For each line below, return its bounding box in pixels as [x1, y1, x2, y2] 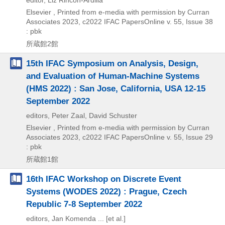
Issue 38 [184, 18, 213, 26]
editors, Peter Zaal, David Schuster [26, 111, 137, 120]
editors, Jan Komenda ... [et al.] [26, 214, 126, 223]
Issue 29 [184, 133, 213, 142]
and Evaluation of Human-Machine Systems [26, 71, 199, 81]
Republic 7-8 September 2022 [26, 199, 142, 209]
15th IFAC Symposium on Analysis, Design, [26, 58, 198, 69]
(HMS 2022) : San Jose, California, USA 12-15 [26, 83, 205, 94]
